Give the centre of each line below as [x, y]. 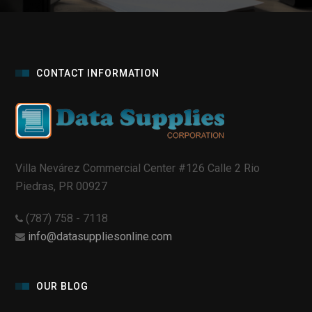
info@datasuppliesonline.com [100, 237]
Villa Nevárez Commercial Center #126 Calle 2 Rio [138, 169]
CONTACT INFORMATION [98, 73]
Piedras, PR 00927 [62, 187]
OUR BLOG [63, 287]
